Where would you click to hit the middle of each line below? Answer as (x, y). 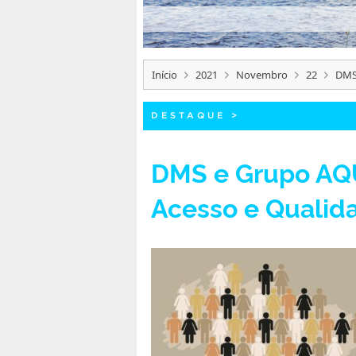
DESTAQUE (188, 115)
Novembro (262, 74)
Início (164, 74)
